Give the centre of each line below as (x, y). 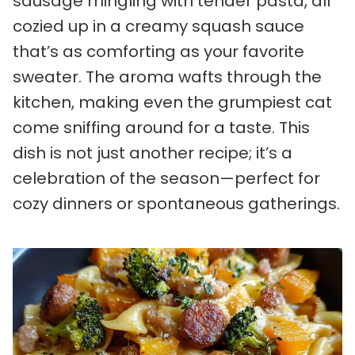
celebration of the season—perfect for (166, 178)
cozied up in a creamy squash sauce (158, 26)
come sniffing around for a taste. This (161, 128)
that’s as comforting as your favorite (158, 52)
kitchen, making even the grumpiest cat (172, 102)
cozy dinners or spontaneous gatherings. (176, 204)
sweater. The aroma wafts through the (167, 77)
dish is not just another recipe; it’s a (153, 153)
